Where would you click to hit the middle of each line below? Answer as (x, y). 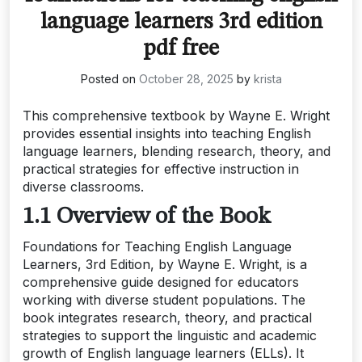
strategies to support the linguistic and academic (170, 336)
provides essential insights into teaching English (167, 134)
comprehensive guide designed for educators (161, 282)
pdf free (181, 50)
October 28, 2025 (186, 79)
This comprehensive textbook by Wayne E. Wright (176, 116)
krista (267, 79)
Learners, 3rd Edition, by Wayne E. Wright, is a (165, 265)
